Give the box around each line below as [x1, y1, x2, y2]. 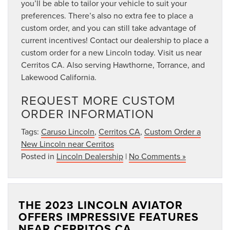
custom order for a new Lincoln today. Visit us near [21, 46, 202, 58]
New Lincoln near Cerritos [21, 138, 114, 149]
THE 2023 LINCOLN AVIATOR [18, 197, 183, 213]
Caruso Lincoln [41, 125, 94, 137]
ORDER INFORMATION [21, 104, 154, 122]
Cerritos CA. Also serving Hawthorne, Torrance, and [21, 59, 205, 70]
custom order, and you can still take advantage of [21, 22, 196, 33]
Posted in [21, 150, 56, 162]
